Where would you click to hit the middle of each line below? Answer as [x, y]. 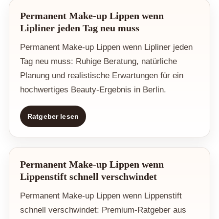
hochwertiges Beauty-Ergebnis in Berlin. [93, 90]
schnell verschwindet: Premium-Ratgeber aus [103, 210]
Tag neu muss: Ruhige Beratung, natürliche [99, 62]
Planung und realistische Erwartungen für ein [102, 76]
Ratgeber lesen [53, 117]
